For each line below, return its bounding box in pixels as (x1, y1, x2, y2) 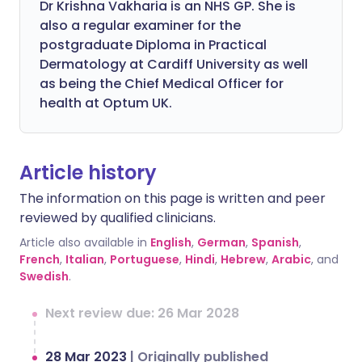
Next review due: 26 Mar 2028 (45, 304, 239, 322)
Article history (19, 159, 157, 186)
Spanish (251, 234, 299, 250)
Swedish (19, 268, 69, 284)
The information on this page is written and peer (19, 189, 326, 208)
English (150, 234, 192, 250)
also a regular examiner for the (40, 16, 241, 35)
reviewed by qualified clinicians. (19, 208, 216, 227)
